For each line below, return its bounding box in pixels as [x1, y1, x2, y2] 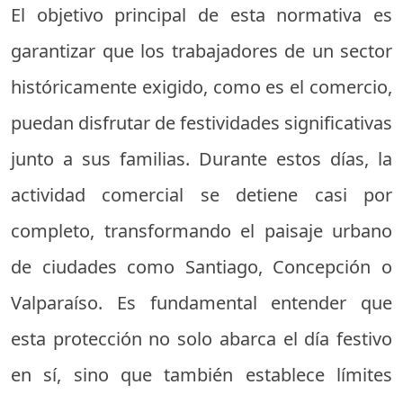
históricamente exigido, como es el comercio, [11, 74, 392, 99]
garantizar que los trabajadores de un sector [11, 38, 392, 63]
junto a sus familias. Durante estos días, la [11, 146, 392, 171]
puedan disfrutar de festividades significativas [11, 110, 392, 135]
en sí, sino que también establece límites [11, 362, 392, 387]
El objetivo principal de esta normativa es [11, 2, 392, 27]
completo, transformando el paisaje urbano [11, 218, 392, 243]
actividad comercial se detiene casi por [11, 182, 392, 207]
